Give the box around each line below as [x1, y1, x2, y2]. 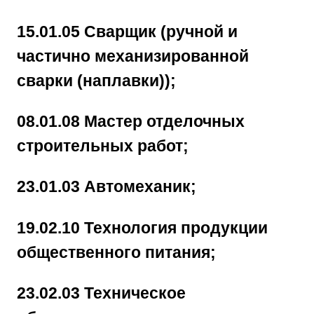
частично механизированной [17, 46, 249, 65]
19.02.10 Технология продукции [17, 218, 268, 237]
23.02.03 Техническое [17, 283, 186, 302]
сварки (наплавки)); [17, 71, 176, 90]
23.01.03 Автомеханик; [17, 177, 196, 196]
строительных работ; [17, 137, 189, 156]
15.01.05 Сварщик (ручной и [17, 22, 238, 41]
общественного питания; [17, 243, 216, 261]
